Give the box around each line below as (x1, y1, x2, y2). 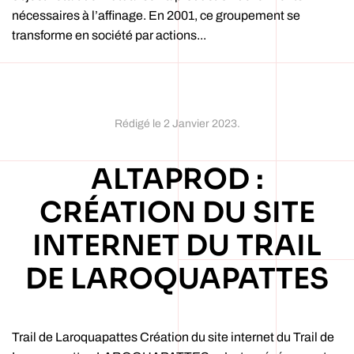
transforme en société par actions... (12, 28, 206, 42)
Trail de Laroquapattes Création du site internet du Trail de (12, 330, 334, 344)
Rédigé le (114, 118, 164, 130)
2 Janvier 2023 (163, 118, 237, 130)
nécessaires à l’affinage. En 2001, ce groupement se (12, 9, 300, 22)
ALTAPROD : (90, 161, 264, 197)
